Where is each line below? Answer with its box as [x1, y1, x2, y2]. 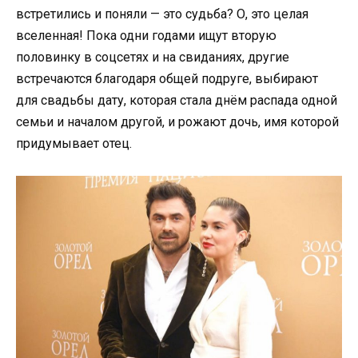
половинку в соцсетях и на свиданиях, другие [16, 49, 289, 65]
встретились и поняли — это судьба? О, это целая [16, 6, 308, 22]
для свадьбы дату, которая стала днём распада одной [16, 92, 337, 108]
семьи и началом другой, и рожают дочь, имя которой [16, 113, 339, 129]
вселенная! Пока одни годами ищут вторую [16, 27, 276, 43]
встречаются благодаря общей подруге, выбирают [16, 70, 318, 86]
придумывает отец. [16, 135, 132, 151]
